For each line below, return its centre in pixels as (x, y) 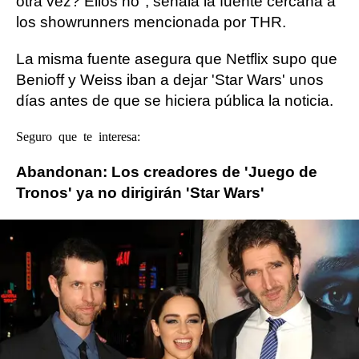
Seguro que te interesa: (78, 135)
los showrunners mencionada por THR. (151, 22)
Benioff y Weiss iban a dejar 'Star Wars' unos (170, 80)
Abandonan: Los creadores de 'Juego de (167, 172)
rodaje (276, 255)
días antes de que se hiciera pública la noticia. (175, 101)
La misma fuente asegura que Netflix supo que (177, 59)
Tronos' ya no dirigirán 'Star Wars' (140, 193)
